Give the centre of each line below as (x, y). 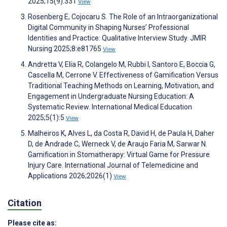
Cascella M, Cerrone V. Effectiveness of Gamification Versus (123, 75)
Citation (25, 203)
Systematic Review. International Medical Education (110, 107)
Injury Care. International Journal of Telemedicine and (113, 165)
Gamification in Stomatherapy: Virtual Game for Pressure (119, 154)
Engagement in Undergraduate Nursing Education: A (111, 96)
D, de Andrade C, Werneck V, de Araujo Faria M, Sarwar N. (118, 144)
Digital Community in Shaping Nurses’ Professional (108, 27)
